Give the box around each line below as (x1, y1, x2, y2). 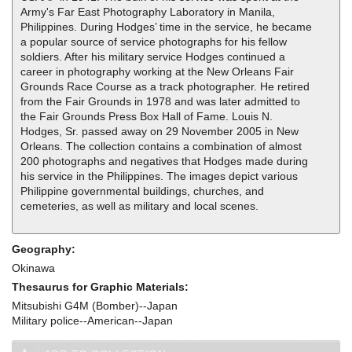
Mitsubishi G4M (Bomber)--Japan (12, 299, 178, 313)
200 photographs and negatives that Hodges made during (20, 155, 308, 168)
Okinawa (12, 262, 55, 275)
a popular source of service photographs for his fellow (20, 35, 287, 49)
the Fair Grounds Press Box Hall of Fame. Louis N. (20, 110, 273, 123)
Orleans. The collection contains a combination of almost (20, 140, 302, 153)
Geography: (12, 243, 79, 256)
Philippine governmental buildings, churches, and (20, 185, 264, 198)
